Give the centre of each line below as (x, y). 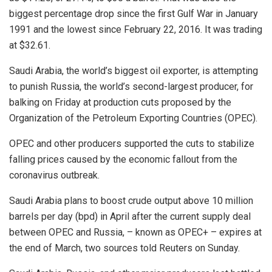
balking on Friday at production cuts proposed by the (120, 103)
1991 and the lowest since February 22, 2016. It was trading (136, 30)
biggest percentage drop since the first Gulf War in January (134, 14)
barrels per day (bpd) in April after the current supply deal (130, 217)
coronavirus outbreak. (54, 175)
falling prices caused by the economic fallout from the (123, 160)
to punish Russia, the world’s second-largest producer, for (131, 87)
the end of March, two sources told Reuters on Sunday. (124, 248)
